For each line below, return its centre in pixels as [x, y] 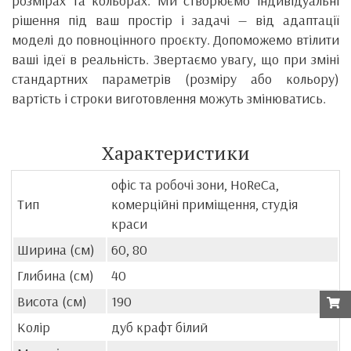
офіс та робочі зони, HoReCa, [195, 185]
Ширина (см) [56, 250]
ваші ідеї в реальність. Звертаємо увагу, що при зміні [175, 60]
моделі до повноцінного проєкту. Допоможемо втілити [175, 40]
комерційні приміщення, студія [204, 204]
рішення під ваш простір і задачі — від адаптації [175, 20]
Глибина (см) [56, 276]
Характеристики [175, 153]
